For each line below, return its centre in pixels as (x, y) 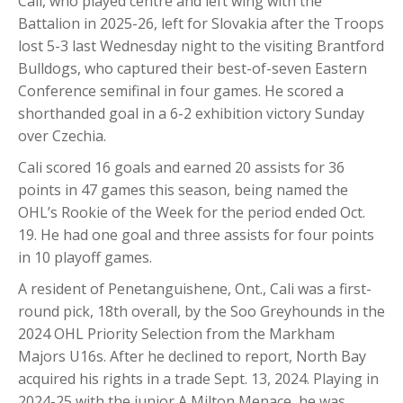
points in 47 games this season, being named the (183, 189)
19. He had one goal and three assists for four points (196, 234)
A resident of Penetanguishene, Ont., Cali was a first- (195, 288)
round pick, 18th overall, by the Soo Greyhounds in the (201, 311)
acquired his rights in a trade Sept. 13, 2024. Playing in (198, 378)
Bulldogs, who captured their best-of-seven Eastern (193, 68)
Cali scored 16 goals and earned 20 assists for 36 (181, 167)
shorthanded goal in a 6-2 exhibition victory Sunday (191, 113)
